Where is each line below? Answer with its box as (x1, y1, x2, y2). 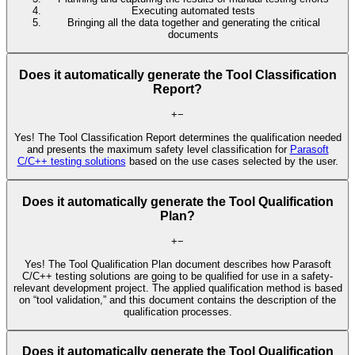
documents (168, 28, 219, 40)
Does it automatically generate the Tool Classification (18, 67, 337, 82)
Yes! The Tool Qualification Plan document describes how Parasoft (24, 258, 331, 270)
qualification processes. (123, 305, 232, 318)
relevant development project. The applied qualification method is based (13, 281, 342, 294)
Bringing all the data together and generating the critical (67, 16, 320, 29)
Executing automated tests (132, 4, 255, 17)
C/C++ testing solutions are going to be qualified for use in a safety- (22, 269, 333, 282)
